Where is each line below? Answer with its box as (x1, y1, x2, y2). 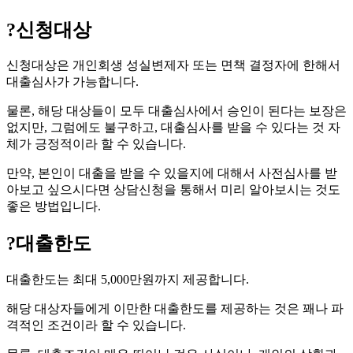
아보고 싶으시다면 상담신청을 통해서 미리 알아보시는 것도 (6, 183, 340, 197)
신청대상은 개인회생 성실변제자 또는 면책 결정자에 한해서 (6, 58, 340, 72)
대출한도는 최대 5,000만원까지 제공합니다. (6, 273, 249, 287)
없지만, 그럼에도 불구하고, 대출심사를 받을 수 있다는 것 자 (6, 121, 340, 135)
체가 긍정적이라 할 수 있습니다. (6, 137, 186, 151)
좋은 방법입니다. (6, 199, 101, 214)
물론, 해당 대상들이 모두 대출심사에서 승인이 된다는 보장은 (6, 104, 347, 118)
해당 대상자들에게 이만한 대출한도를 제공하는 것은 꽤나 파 (6, 302, 344, 316)
